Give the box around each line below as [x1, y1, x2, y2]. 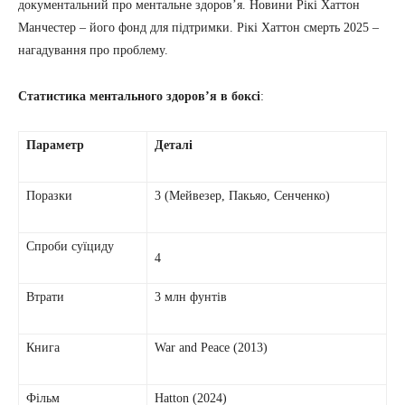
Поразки [26, 189, 72, 203]
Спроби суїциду [26, 240, 114, 254]
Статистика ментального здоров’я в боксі [18, 89, 260, 104]
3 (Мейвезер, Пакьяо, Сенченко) [155, 189, 330, 203]
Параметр [26, 138, 84, 153]
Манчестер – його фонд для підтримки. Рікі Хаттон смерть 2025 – [18, 21, 379, 35]
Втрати [26, 290, 64, 305]
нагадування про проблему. [18, 43, 168, 58]
